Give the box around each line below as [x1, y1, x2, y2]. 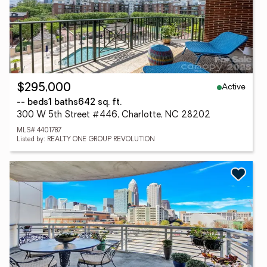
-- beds [17, 98, 48, 107]
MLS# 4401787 [17, 128, 61, 134]
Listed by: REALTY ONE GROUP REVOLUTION [17, 136, 155, 143]
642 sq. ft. [78, 98, 122, 107]
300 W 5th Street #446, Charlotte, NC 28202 [17, 111, 210, 120]
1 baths [48, 98, 78, 107]
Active [222, 82, 246, 92]
